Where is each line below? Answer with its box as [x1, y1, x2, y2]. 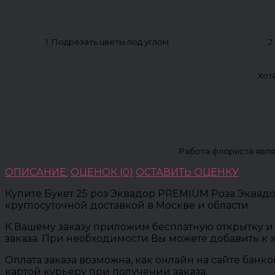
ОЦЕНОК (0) [71, 166, 133, 178]
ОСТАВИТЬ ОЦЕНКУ [136, 166, 239, 178]
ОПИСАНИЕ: [5, 166, 68, 178]
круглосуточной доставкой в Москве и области [5, 199, 249, 211]
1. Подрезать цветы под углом [45, 36, 169, 47]
